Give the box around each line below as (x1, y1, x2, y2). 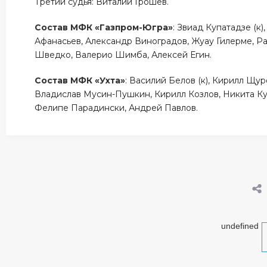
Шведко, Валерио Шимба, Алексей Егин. (35, 49, 215, 60)
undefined (221, 221, 259, 231)
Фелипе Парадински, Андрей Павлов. (35, 103, 203, 113)
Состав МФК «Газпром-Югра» (35, 22, 173, 33)
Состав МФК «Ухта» (35, 75, 126, 86)
